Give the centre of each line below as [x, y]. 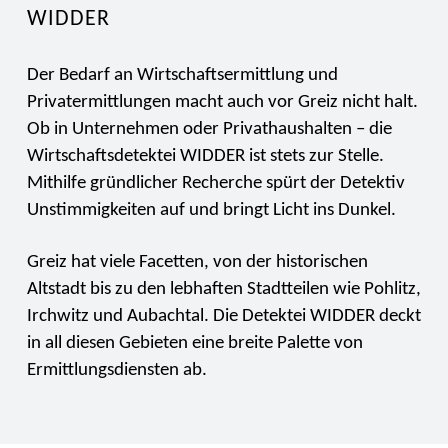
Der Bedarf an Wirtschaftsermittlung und [182, 75]
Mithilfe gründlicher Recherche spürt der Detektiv [215, 183]
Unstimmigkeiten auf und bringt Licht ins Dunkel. [211, 210]
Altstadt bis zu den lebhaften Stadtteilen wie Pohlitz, [223, 289]
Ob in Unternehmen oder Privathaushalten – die [209, 129]
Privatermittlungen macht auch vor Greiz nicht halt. [222, 102]
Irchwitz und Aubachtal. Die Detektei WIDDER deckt [223, 316]
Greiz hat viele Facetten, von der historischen [197, 262]
